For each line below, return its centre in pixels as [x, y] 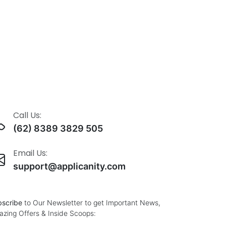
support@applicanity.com [69, 166]
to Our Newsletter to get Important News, [91, 203]
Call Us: [27, 116]
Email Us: [30, 153]
